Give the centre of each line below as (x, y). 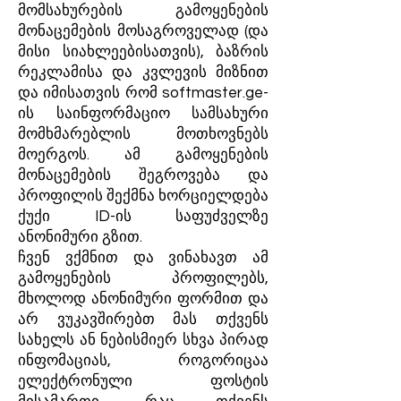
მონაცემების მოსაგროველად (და (143, 31)
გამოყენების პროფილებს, (143, 278)
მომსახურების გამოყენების (143, 11)
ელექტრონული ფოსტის (143, 381)
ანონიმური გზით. (80, 237)
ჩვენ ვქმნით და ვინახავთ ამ (143, 258)
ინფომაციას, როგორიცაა (143, 361)
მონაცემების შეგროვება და (143, 175)
